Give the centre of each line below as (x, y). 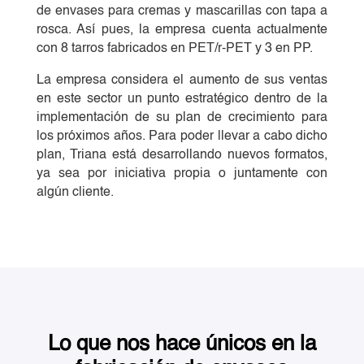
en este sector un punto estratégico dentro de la (182, 99)
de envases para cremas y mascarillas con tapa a (182, 11)
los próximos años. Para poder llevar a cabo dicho (182, 136)
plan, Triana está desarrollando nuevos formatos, (182, 155)
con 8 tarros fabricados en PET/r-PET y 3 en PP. (174, 48)
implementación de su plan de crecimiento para (182, 117)
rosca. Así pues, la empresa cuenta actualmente (182, 30)
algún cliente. (75, 192)
